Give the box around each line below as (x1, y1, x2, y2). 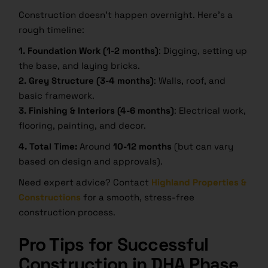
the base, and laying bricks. (19, 60, 141, 72)
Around (77, 141, 114, 153)
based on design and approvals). (19, 156, 163, 167)
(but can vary (172, 141, 234, 153)
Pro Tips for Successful (19, 233, 209, 257)
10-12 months (113, 141, 172, 153)
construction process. (19, 206, 116, 218)
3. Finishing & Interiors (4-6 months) (19, 105, 175, 117)
